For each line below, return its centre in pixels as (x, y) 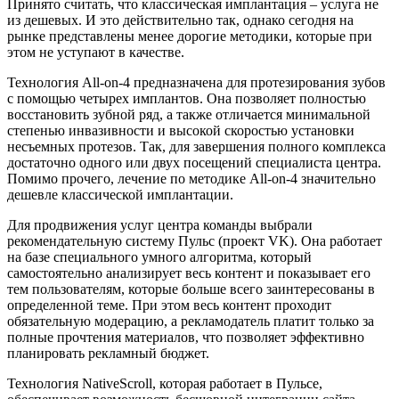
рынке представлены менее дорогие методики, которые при (190, 36)
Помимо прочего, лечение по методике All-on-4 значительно (191, 178)
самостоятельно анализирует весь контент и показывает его (189, 273)
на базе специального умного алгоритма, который (159, 256)
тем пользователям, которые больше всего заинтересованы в (191, 289)
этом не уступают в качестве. (98, 52)
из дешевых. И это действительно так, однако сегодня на (180, 20)
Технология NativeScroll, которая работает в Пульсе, (165, 383)
